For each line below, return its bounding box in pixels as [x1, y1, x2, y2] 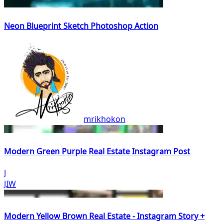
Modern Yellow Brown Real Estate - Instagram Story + [4, 211, 205, 222]
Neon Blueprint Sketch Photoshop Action [4, 20, 158, 32]
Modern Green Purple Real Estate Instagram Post [4, 145, 190, 157]
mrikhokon [84, 113, 125, 124]
